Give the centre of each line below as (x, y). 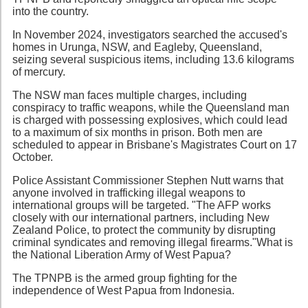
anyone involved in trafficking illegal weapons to (129, 192)
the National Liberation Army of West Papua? (122, 254)
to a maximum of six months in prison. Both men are (137, 132)
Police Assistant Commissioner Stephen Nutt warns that (148, 180)
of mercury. (39, 71)
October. (33, 157)
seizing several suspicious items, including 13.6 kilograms (153, 59)
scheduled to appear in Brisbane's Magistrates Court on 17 (155, 144)
